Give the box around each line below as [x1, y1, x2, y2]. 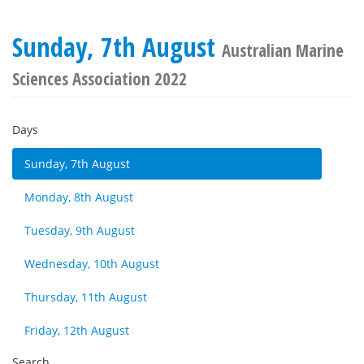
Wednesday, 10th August [24, 256, 159, 271]
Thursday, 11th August [24, 289, 147, 305]
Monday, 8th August [24, 189, 133, 205]
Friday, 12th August [24, 323, 129, 338]
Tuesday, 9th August [24, 223, 135, 238]
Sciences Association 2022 [12, 67, 187, 90]
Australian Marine [222, 39, 344, 62]
